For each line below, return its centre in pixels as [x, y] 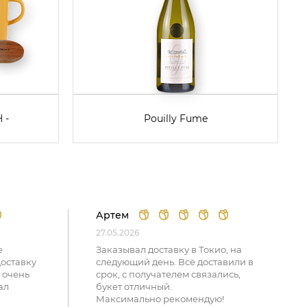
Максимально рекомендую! [160, 299]
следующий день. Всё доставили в [175, 262]
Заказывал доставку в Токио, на [169, 249]
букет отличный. [134, 286]
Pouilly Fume [175, 118]
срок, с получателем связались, [169, 274]
